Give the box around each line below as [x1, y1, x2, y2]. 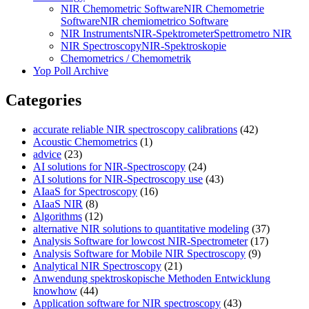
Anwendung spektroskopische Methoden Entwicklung [33, 272, 270, 285]
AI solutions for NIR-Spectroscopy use [33, 173, 203, 186]
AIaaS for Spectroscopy [33, 186, 137, 198]
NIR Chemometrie [183, 3, 264, 15]
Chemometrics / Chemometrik [61, 52, 191, 65]
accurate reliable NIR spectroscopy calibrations [33, 123, 237, 136]
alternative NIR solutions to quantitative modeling [33, 223, 249, 235]
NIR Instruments [61, 28, 133, 40]
